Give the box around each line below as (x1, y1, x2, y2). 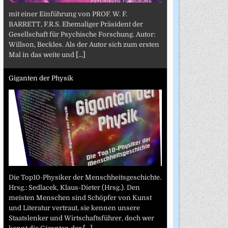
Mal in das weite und (8, 50, 76, 59)
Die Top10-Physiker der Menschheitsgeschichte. (8, 173, 161, 181)
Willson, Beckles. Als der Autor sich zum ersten (8, 40, 159, 48)
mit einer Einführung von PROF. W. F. (8, 10, 127, 18)
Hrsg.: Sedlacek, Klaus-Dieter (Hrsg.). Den (8, 183, 140, 191)
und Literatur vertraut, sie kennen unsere (8, 204, 140, 212)
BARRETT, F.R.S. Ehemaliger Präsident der (8, 20, 143, 28)
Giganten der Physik (8, 74, 73, 82)
